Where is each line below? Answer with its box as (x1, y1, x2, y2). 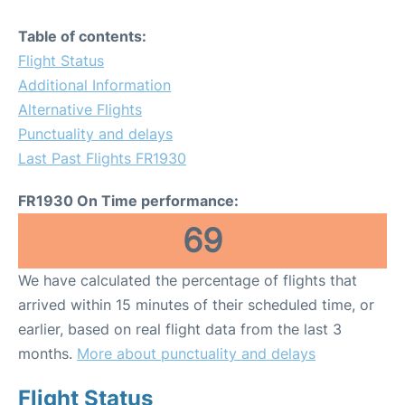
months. (18, 344, 77, 363)
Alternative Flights (18, 100, 142, 118)
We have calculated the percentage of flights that (18, 271, 357, 289)
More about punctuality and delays (77, 344, 316, 363)
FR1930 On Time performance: (18, 192, 239, 210)
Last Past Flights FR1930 (18, 149, 186, 167)
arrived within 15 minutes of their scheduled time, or (18, 296, 374, 314)
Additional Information (18, 76, 171, 94)
